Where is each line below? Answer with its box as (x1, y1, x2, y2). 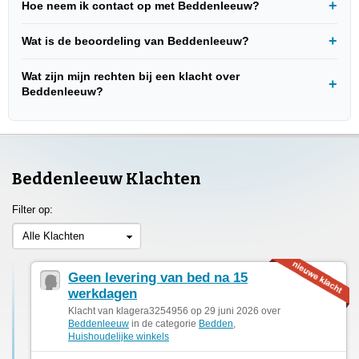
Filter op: (12, 203, 53, 216)
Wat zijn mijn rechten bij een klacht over (22, 69, 240, 83)
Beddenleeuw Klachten (12, 168, 201, 188)
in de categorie (129, 317, 199, 329)
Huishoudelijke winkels (68, 330, 169, 342)
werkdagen (68, 285, 137, 301)
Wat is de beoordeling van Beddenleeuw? (22, 34, 249, 47)
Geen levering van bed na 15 (68, 269, 248, 285)
